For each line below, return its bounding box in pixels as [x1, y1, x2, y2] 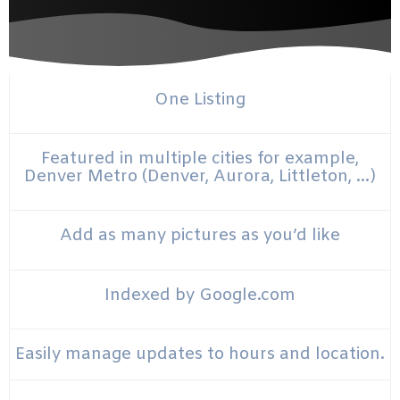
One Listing [154, 89, 246, 111]
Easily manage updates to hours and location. [15, 343, 385, 365]
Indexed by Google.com [104, 284, 296, 306]
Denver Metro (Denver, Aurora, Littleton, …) [24, 166, 376, 188]
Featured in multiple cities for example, [41, 148, 359, 171]
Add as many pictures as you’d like [60, 225, 340, 247]
